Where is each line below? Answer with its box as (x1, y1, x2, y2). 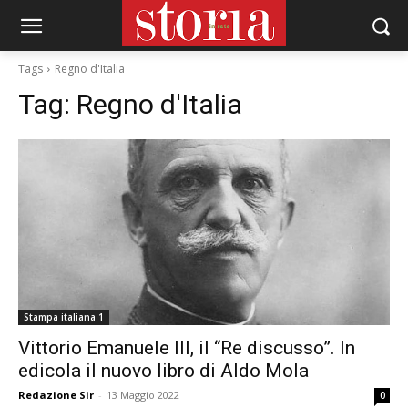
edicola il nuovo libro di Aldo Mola (18, 360, 309, 382)
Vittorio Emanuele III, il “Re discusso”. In (18, 337, 355, 359)
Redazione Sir (18, 388, 94, 402)
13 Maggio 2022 (107, 388, 179, 402)
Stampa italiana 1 (24, 311, 104, 323)
